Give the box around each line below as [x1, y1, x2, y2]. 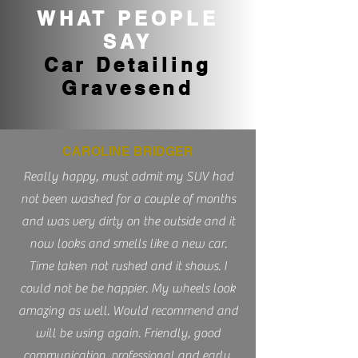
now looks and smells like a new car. [29, 237, 227, 251]
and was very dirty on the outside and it [21, 214, 235, 229]
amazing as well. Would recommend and [18, 304, 238, 318]
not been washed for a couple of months [20, 192, 236, 206]
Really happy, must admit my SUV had [22, 169, 233, 184]
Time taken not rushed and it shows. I [29, 259, 227, 273]
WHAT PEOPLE [37, 7, 219, 30]
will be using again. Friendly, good [35, 326, 221, 340]
